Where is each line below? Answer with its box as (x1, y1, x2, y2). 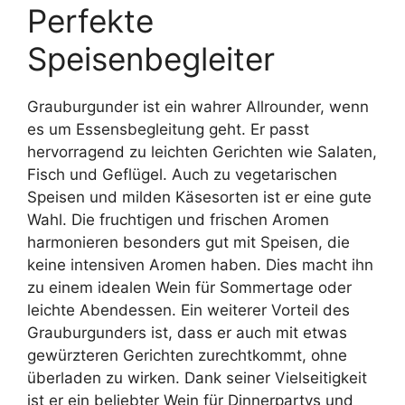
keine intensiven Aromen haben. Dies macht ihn (27, 256, 373, 274)
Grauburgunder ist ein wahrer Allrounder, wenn (27, 98, 369, 116)
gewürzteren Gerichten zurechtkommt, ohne (27, 346, 347, 364)
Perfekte (27, 2, 154, 40)
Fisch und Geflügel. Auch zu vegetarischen (27, 165, 337, 184)
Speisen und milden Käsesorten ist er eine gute (27, 188, 372, 206)
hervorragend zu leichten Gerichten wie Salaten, (27, 143, 377, 161)
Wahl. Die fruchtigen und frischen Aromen (27, 211, 329, 229)
